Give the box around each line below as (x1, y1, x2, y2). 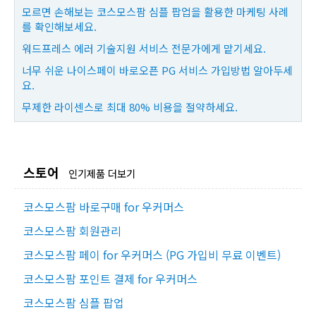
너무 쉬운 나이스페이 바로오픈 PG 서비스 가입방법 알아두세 (22, 63, 293, 78)
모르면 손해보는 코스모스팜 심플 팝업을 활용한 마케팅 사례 (22, 4, 288, 20)
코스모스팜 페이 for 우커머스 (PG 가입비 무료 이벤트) (23, 246, 281, 264)
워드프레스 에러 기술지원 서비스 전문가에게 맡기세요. (22, 41, 266, 56)
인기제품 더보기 (68, 166, 135, 181)
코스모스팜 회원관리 (23, 222, 121, 240)
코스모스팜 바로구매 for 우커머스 (23, 198, 184, 216)
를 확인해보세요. (22, 19, 97, 35)
